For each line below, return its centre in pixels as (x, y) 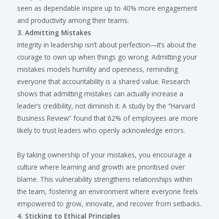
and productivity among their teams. (74, 20)
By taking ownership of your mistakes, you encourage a (104, 154)
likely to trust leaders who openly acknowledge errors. (101, 130)
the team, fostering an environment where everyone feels (108, 191)
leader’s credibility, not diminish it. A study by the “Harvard (106, 106)
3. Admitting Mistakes (54, 32)
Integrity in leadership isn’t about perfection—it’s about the (107, 44)
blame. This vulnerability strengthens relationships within (105, 179)
